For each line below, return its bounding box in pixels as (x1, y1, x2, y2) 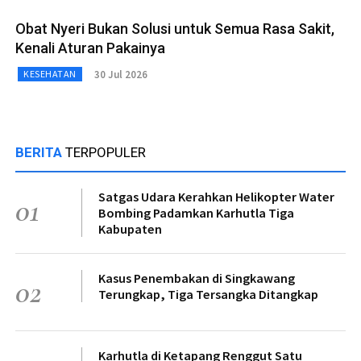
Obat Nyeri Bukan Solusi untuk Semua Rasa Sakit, (15, 20, 334, 38)
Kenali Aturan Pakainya (15, 39, 165, 57)
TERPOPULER (65, 144, 146, 161)
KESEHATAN (23, 68, 77, 81)
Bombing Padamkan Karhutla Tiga (98, 205, 294, 222)
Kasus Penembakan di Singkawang (98, 270, 295, 287)
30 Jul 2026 (93, 67, 147, 81)
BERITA (15, 144, 65, 161)
